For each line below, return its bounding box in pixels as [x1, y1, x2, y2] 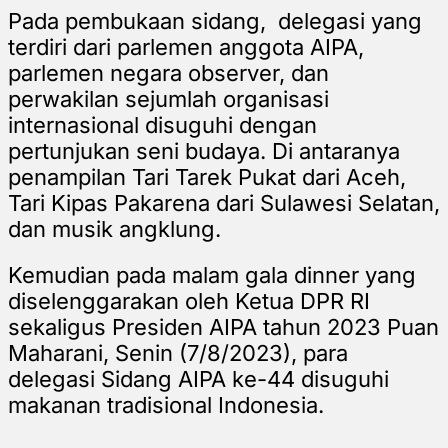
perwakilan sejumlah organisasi [8, 85, 329, 112]
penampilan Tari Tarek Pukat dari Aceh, [8, 163, 406, 190]
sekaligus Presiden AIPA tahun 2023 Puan [8, 313, 439, 340]
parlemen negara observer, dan [8, 59, 329, 86]
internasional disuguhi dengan [8, 111, 317, 138]
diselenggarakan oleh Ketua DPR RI [8, 287, 370, 314]
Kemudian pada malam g [8, 261, 259, 288]
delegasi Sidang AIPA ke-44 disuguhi [8, 365, 389, 392]
